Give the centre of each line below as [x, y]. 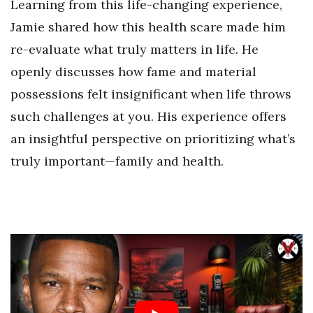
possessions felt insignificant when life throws [151, 94]
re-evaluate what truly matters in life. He [134, 49]
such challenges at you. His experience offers [148, 116]
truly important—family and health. [117, 161]
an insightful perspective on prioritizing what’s [153, 138]
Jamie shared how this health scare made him [148, 27]
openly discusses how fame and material [133, 71]
